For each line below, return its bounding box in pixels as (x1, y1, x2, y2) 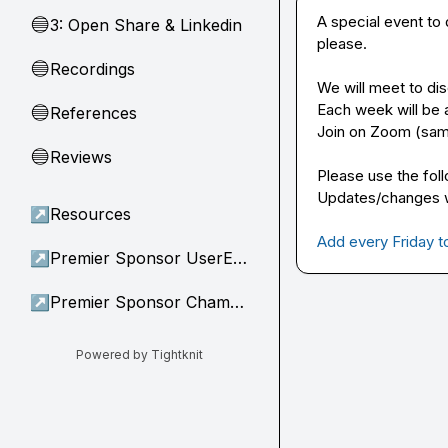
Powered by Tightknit (76, 347, 203, 362)
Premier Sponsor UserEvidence (233, 248, 247, 268)
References (50, 103, 137, 123)
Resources (50, 204, 131, 224)
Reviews (50, 147, 112, 167)
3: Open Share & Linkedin (50, 15, 242, 35)
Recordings (50, 59, 135, 79)
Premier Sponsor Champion (230, 292, 244, 312)
